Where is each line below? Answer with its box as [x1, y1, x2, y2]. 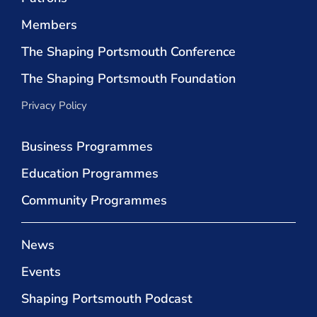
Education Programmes [21, 164, 158, 182]
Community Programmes [21, 191, 167, 209]
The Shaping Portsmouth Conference [21, 42, 236, 60]
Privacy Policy [21, 98, 87, 113]
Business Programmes [21, 137, 153, 155]
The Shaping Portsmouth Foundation [21, 69, 236, 87]
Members [21, 16, 77, 33]
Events [21, 263, 61, 280]
